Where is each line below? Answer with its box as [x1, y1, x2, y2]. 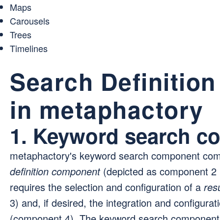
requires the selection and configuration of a [10, 180, 204, 194]
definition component [10, 164, 100, 179]
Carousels [10, 14, 50, 27]
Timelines [10, 42, 48, 55]
